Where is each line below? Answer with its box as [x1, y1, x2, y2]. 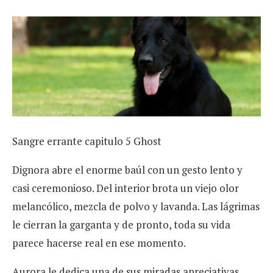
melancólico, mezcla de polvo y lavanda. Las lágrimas [12, 199, 260, 214]
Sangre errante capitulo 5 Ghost [12, 134, 161, 149]
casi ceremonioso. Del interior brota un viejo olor [12, 181, 239, 196]
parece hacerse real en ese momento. [12, 236, 186, 250]
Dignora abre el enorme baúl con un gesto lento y [12, 163, 243, 177]
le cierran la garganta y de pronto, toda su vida [12, 218, 230, 232]
